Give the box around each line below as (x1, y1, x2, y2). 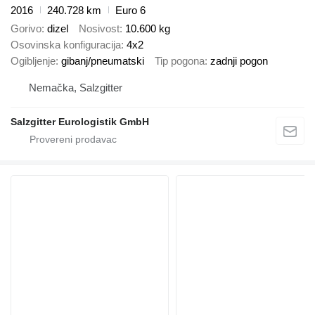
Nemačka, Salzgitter (29, 81, 122, 94)
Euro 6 (115, 4, 146, 16)
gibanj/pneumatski (61, 55, 144, 67)
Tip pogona (155, 55, 205, 67)
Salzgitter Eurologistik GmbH (11, 115, 149, 127)
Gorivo (11, 22, 41, 35)
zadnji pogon (210, 55, 268, 67)
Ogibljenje (11, 55, 56, 67)
